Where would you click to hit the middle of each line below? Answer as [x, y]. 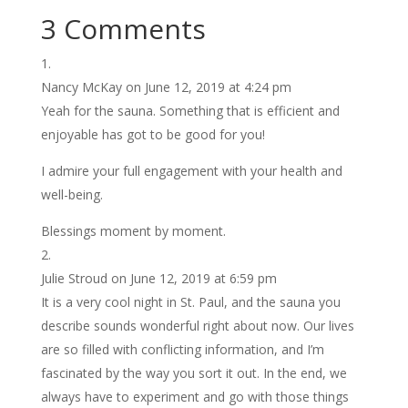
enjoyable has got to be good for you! [153, 134]
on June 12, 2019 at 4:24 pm [208, 87]
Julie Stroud [74, 278]
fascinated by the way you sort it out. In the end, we [194, 372]
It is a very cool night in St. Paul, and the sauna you [190, 301]
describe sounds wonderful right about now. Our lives [197, 325]
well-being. [71, 194]
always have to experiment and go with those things [194, 396]
